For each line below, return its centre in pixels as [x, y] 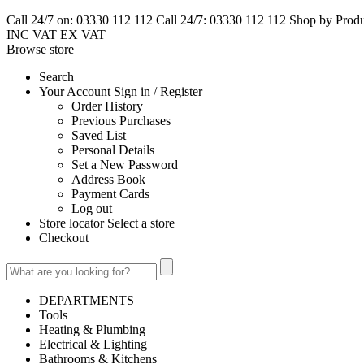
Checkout [64, 238]
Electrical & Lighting [93, 344]
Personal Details [113, 150]
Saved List [99, 135]
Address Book [108, 179]
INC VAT [32, 35]
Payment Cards [110, 194]
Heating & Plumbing [92, 329]
